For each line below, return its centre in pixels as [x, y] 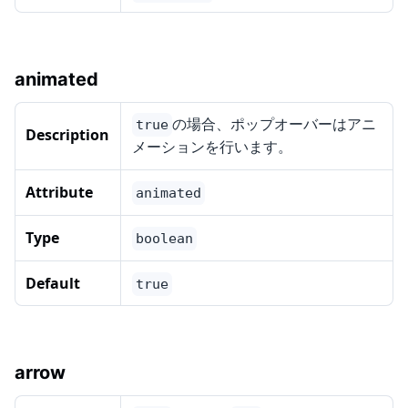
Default [53, 284]
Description [67, 135]
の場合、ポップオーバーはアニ [274, 124]
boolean [164, 239]
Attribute [59, 193]
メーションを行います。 [212, 147]
